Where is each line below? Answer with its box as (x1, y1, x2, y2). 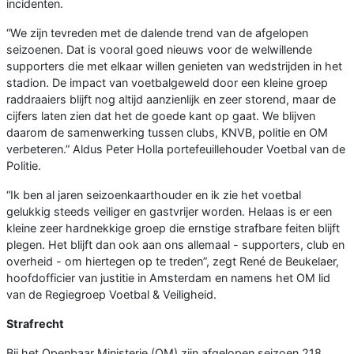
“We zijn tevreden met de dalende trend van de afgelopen (6, 26, 308, 40)
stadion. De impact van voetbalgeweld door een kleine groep (6, 76, 328, 90)
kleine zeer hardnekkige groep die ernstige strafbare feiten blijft (6, 221, 340, 235)
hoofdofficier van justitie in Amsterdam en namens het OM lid (6, 271, 330, 285)
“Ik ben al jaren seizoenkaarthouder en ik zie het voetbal (6, 188, 301, 202)
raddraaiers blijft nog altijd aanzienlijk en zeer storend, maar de (6, 92, 336, 107)
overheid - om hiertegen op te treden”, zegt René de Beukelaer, (6, 254, 339, 269)
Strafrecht (6, 317, 64, 331)
